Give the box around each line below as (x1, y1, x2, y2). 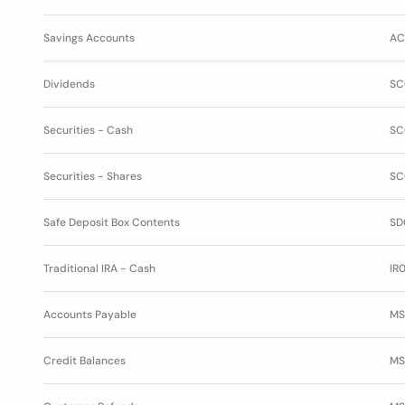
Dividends (43, 77, 95, 91)
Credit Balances (43, 353, 126, 368)
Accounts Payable (43, 307, 137, 322)
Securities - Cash (43, 123, 133, 137)
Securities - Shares (43, 169, 142, 184)
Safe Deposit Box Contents (43, 215, 180, 230)
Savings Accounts (43, 31, 135, 45)
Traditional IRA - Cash (43, 261, 155, 276)
